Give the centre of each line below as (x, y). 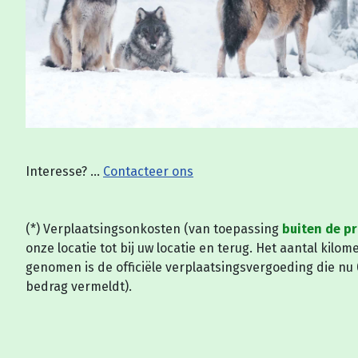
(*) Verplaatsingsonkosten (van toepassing (154, 229)
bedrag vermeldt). (79, 287)
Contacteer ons (148, 172)
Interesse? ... (64, 172)
